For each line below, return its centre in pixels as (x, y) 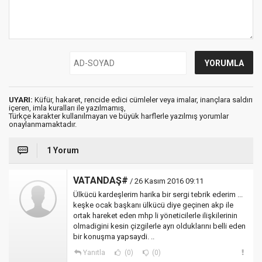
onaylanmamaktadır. (43, 124)
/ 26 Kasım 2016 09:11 (166, 181)
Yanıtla (94, 252)
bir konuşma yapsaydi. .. (114, 236)
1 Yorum (63, 150)
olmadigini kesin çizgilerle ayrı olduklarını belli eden (159, 226)
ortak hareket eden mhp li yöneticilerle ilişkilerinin (155, 215)
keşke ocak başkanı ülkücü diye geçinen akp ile (153, 205)
